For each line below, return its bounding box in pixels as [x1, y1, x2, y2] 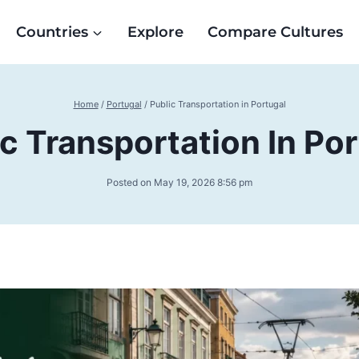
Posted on [106, 176, 151, 188]
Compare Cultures [208, 23, 344, 41]
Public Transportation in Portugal [149, 99, 286, 110]
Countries [15, 23, 88, 41]
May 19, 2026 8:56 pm [154, 176, 253, 188]
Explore [127, 23, 184, 41]
